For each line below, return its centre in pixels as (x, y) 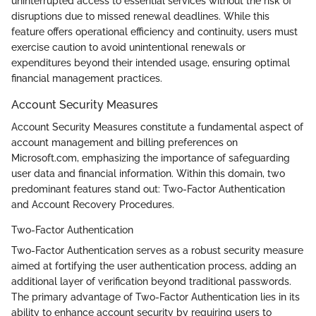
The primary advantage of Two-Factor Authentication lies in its (156, 297)
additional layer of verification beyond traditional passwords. (151, 281)
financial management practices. (87, 78)
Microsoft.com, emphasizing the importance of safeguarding (151, 158)
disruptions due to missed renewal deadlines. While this (140, 16)
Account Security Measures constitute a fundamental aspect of (157, 127)
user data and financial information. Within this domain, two (148, 173)
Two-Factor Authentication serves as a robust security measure (157, 250)
